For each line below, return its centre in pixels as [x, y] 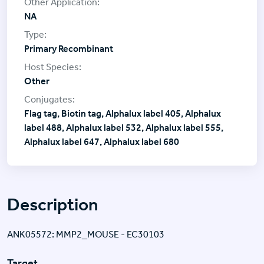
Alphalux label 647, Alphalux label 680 [102, 141]
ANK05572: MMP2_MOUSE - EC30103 [86, 234]
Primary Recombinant [69, 48]
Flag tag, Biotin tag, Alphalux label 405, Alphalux [123, 113]
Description [53, 204]
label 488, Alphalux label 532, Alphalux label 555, [124, 127]
